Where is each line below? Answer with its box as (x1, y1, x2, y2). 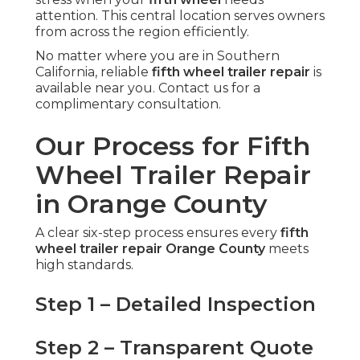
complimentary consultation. (35, 96, 221, 112)
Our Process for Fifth (35, 129, 310, 162)
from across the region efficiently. (35, 23, 249, 39)
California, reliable (35, 63, 152, 80)
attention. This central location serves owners (35, 7, 325, 23)
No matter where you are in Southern (35, 47, 280, 63)
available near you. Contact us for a (35, 80, 260, 96)
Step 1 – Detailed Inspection (35, 292, 316, 316)
